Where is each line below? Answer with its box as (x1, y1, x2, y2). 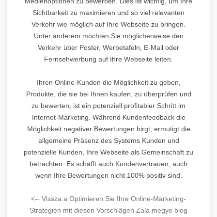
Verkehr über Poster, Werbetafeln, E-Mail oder (38, 43, 179, 51)
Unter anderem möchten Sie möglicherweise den (33, 31, 184, 40)
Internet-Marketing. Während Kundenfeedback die (31, 113, 186, 121)
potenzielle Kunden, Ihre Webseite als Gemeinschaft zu (24, 148, 193, 156)
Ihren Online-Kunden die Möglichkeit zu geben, (36, 78, 181, 86)
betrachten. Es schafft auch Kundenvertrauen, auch (30, 159, 187, 168)
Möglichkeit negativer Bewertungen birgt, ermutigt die (27, 124, 190, 133)
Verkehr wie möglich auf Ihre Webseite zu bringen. (31, 20, 186, 28)
